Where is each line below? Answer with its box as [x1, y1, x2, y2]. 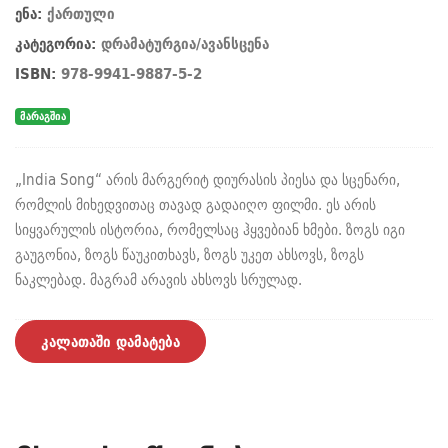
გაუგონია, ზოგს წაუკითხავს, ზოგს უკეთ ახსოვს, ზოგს [15, 243, 364, 267]
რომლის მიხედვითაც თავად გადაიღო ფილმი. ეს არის [15, 193, 376, 217]
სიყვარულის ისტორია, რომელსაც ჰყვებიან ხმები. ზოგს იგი [15, 218, 405, 242]
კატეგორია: [15, 31, 101, 56]
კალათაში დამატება [41, 329, 180, 354]
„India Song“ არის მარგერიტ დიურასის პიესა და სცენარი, [15, 168, 400, 192]
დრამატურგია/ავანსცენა [101, 31, 269, 56]
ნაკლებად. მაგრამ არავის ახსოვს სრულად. [15, 268, 302, 292]
